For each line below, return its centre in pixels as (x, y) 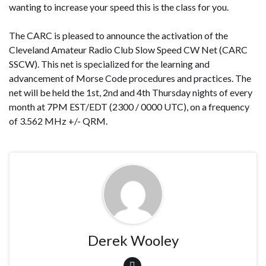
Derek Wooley (133, 240)
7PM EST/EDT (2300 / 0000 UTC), (118, 106)
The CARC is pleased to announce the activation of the (118, 35)
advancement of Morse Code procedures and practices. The (130, 78)
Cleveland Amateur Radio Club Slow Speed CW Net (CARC (128, 49)
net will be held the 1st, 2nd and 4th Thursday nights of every (131, 92)
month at (28, 106)
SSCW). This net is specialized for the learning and (109, 64)
